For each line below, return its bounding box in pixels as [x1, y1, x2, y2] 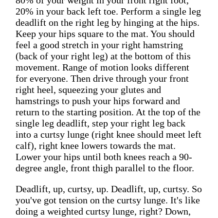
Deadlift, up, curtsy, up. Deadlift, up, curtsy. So [16, 183, 202, 194]
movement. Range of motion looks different [16, 61, 189, 73]
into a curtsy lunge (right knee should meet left [16, 128, 201, 140]
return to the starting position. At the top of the [16, 106, 200, 117]
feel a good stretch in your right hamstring [16, 39, 183, 50]
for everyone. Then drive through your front [16, 73, 189, 84]
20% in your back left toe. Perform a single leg [16, 5, 201, 17]
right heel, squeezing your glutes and [16, 84, 161, 95]
